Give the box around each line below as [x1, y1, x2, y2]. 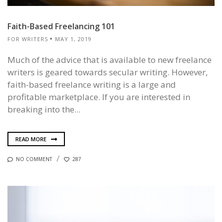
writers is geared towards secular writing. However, [7, 66, 208, 78]
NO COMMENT [16, 156, 52, 163]
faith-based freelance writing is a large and [7, 78, 176, 90]
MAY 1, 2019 [55, 35, 92, 43]
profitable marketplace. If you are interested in [7, 91, 190, 103]
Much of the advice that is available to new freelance [7, 54, 212, 65]
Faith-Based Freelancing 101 [7, 20, 115, 32]
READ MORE [15, 135, 48, 143]
